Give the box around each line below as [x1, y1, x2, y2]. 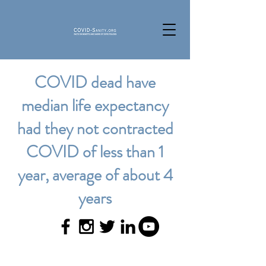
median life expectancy [21, 94, 169, 118]
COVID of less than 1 [26, 140, 164, 164]
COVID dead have [34, 71, 156, 94]
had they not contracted [17, 117, 173, 141]
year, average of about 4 [17, 163, 173, 187]
